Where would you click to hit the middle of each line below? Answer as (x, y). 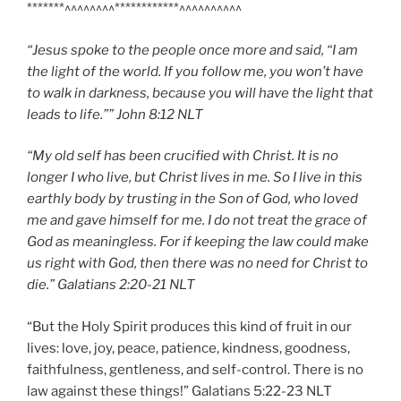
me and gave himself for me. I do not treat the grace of (197, 221)
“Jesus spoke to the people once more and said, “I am (192, 50)
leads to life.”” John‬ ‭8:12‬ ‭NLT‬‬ (115, 114)
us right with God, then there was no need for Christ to (197, 264)
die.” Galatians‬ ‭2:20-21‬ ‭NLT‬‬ (111, 285)
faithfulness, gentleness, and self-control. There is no (195, 369)
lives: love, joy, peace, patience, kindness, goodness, (188, 348)
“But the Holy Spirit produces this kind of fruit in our (189, 326)
